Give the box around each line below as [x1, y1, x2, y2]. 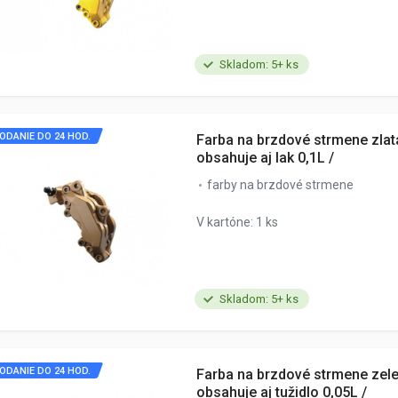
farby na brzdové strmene [207, 178, 354, 192]
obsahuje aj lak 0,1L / [196, 149, 334, 166]
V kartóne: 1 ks [196, 215, 278, 229]
